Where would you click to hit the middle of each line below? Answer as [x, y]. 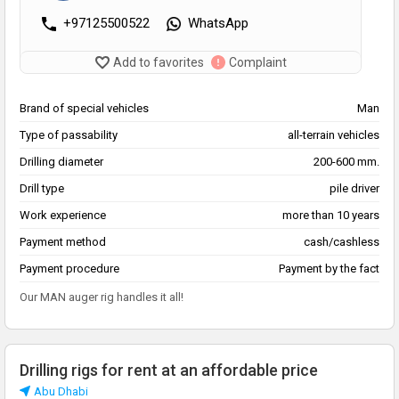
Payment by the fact [329, 269]
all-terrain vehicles [334, 135]
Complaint [257, 63]
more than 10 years [331, 216]
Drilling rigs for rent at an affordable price [169, 370]
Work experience [63, 216]
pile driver [354, 189]
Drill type [42, 189]
